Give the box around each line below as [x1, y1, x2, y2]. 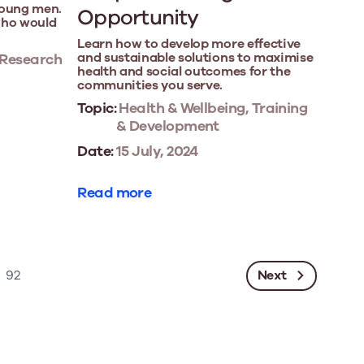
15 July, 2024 [113, 141, 198, 162]
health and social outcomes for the [77, 63, 291, 81]
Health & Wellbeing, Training [115, 98, 308, 119]
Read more [77, 183, 152, 203]
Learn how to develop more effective [77, 35, 301, 54]
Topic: [77, 98, 116, 119]
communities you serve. [77, 76, 223, 95]
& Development [115, 116, 219, 136]
